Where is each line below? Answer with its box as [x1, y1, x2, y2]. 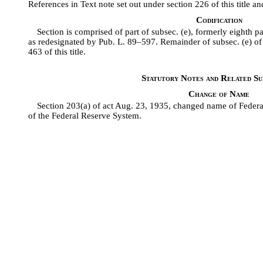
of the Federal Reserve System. [28, 111, 141, 121]
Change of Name [188, 89, 249, 99]
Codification [195, 15, 242, 25]
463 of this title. [28, 47, 86, 57]
